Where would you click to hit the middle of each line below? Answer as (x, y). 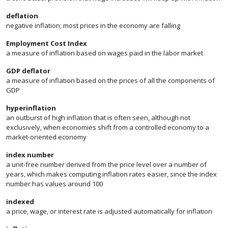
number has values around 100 (54, 184)
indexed (20, 202)
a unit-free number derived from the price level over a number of (106, 164)
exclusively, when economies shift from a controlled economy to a (108, 127)
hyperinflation (31, 108)
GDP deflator (28, 71)
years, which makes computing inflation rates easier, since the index (111, 174)
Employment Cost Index (47, 43)
